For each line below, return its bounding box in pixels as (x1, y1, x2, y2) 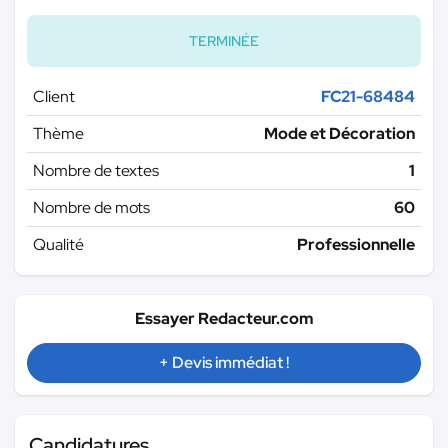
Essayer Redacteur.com (135, 307, 313, 329)
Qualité (33, 233, 84, 255)
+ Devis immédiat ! (159, 351, 289, 373)
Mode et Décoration (264, 122, 415, 144)
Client (33, 85, 75, 107)
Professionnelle (297, 233, 415, 255)
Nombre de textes (33, 159, 159, 181)
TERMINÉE (189, 31, 259, 50)
